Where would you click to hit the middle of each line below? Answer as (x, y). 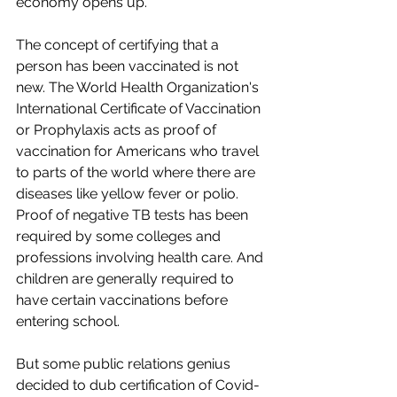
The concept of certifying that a (119, 44)
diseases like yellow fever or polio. (129, 193)
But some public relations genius (125, 363)
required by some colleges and (120, 236)
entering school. (68, 321)
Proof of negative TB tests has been (134, 214)
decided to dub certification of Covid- (138, 385)
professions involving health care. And (141, 257)
